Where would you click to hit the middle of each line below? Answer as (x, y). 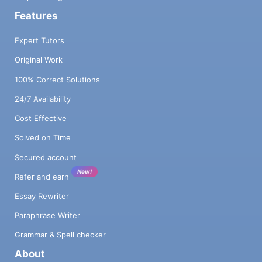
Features (36, 15)
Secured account (46, 157)
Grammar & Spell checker (60, 235)
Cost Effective (41, 118)
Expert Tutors (39, 41)
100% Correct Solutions (57, 79)
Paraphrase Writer (47, 216)
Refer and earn (42, 176)
